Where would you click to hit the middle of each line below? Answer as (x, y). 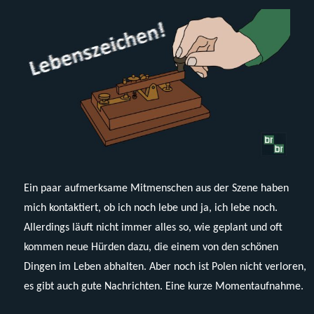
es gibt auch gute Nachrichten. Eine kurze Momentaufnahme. (164, 286)
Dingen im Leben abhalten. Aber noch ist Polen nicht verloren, (165, 267)
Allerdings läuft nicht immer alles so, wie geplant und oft (153, 227)
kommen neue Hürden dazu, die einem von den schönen (151, 247)
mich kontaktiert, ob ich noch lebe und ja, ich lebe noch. (151, 208)
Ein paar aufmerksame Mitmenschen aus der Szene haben (157, 188)
